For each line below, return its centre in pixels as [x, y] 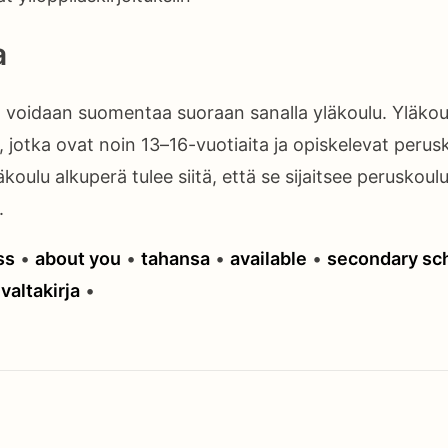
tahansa [175, 259]
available [268, 259]
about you [78, 259]
